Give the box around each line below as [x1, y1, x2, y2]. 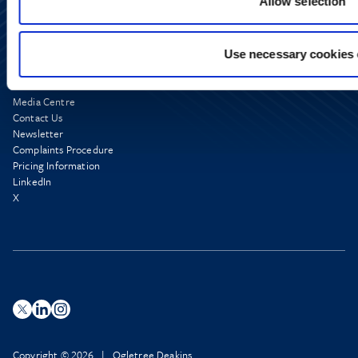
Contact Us [13, 109, 63, 126]
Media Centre [13, 93, 75, 110]
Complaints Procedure [13, 141, 114, 158]
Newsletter [13, 125, 64, 142]
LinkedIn [13, 173, 52, 190]
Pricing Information [13, 157, 101, 174]
